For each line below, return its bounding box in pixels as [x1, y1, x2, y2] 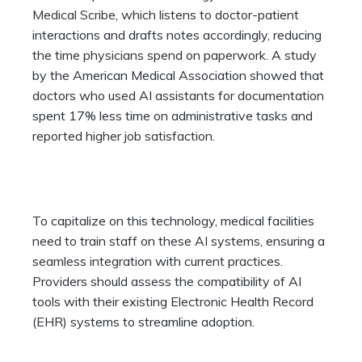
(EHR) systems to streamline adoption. [32, 314, 255, 330]
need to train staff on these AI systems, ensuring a [32, 233, 325, 250]
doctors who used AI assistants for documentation [32, 87, 324, 104]
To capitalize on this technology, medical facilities [32, 213, 314, 229]
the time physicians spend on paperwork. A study [32, 47, 317, 64]
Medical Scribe [32, 6, 116, 23]
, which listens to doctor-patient [116, 6, 299, 23]
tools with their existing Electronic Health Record [32, 293, 314, 310]
